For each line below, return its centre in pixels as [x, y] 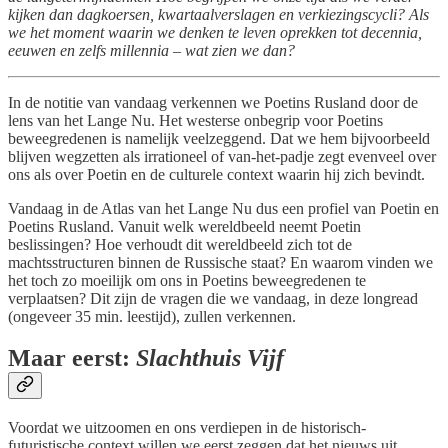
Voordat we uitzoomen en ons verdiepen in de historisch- [187, 428]
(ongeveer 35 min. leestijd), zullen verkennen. [152, 316]
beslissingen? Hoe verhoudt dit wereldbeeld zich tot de [180, 244]
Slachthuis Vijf [210, 358]
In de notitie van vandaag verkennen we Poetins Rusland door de [213, 102]
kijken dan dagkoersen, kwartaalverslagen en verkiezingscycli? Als [218, 14]
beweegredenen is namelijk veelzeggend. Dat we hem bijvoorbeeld [219, 138]
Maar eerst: [72, 358]
